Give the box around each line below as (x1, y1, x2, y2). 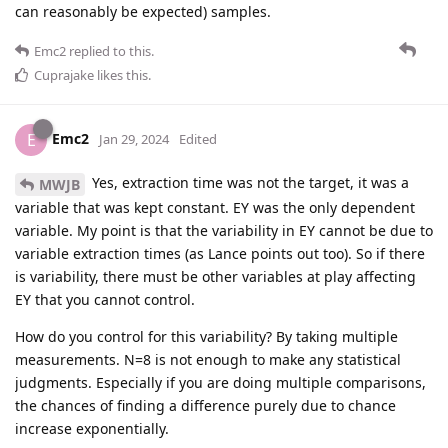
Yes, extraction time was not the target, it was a (88, 173, 409, 193)
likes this (94, 66, 148, 85)
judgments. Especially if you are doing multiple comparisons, (15, 373, 426, 393)
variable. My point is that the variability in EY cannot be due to (15, 221, 433, 241)
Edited (179, 130, 217, 149)
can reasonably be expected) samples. (15, 2, 271, 22)
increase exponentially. (15, 419, 169, 439)
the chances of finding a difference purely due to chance (15, 396, 396, 416)
